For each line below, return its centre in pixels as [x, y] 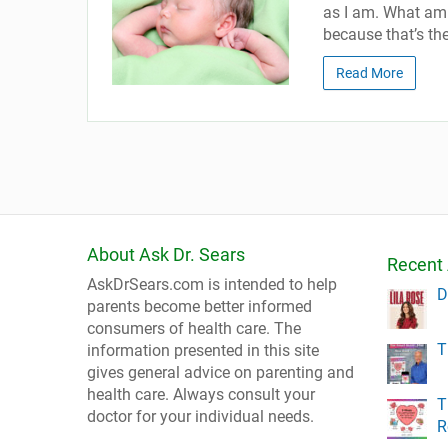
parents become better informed [199, 306]
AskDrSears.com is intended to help [212, 284]
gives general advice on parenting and [220, 372]
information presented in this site [203, 350]
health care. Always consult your [201, 394]
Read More [369, 72]
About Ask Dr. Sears [166, 254]
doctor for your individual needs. [200, 416]
